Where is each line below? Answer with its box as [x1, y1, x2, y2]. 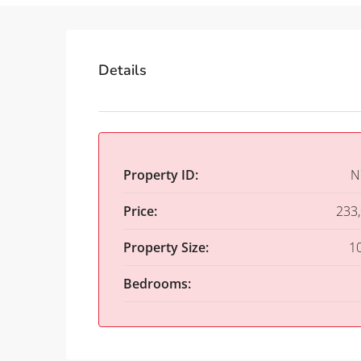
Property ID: [123, 166, 198, 185]
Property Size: [123, 239, 209, 257]
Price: [123, 202, 157, 221]
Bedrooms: [123, 275, 191, 293]
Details [98, 60, 147, 81]
